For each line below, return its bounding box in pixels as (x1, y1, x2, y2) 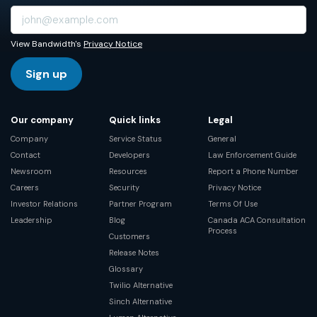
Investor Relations (11, 198, 78, 209)
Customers (109, 231, 151, 241)
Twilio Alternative (109, 279, 173, 290)
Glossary (109, 263, 144, 274)
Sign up (25, 66, 67, 81)
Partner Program (109, 198, 173, 209)
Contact (11, 149, 40, 160)
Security (109, 182, 140, 192)
